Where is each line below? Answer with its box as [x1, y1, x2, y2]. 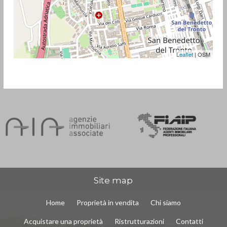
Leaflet [176, 50, 193, 58]
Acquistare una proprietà [23, 217, 103, 226]
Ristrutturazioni [114, 217, 164, 226]
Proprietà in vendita [76, 198, 139, 207]
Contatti [175, 217, 203, 226]
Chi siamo [150, 198, 181, 207]
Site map [94, 175, 133, 186]
